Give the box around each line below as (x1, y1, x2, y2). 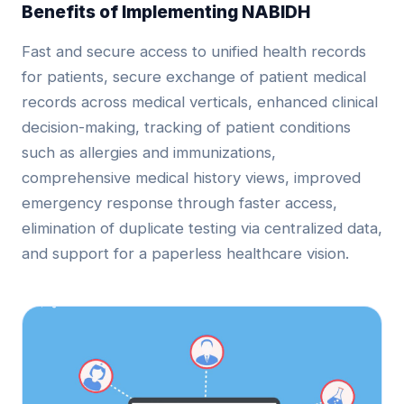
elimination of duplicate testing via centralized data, (22, 219, 382, 238)
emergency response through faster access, (22, 194, 337, 213)
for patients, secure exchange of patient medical (22, 68, 366, 87)
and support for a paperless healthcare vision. (22, 244, 349, 263)
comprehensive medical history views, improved (22, 169, 361, 188)
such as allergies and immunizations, (22, 143, 276, 162)
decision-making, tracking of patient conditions (22, 118, 351, 137)
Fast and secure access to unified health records (22, 42, 366, 61)
